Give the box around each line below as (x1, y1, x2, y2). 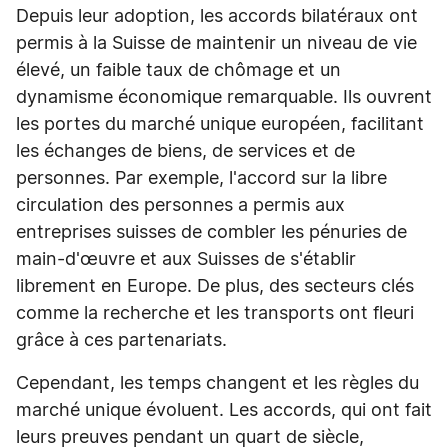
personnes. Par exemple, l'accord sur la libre (16, 170, 387, 188)
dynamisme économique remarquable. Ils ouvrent (16, 89, 432, 107)
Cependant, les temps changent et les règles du (16, 375, 419, 393)
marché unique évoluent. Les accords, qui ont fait (16, 402, 432, 420)
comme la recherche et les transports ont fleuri (16, 305, 414, 323)
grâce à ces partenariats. (16, 332, 227, 350)
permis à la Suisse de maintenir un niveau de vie (16, 35, 417, 53)
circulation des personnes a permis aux (16, 197, 345, 215)
